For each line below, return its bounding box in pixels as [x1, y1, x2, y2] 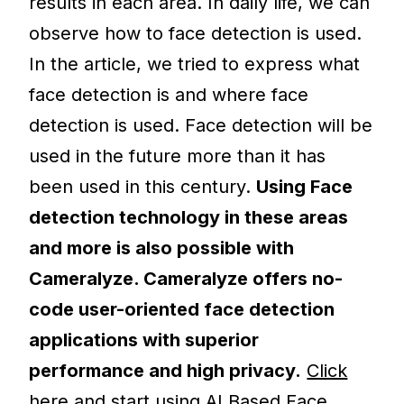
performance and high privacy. [29, 360, 302, 382]
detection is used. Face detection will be [29, 115, 373, 137]
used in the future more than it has [29, 145, 326, 168]
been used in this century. [29, 176, 257, 198]
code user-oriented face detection [29, 298, 335, 321]
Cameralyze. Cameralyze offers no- [29, 268, 344, 290]
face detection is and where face [29, 84, 309, 106]
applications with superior [29, 329, 260, 352]
